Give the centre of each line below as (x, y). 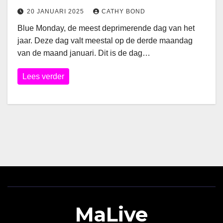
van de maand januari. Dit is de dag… (84, 53)
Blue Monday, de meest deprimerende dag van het (106, 28)
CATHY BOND (123, 11)
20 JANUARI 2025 (56, 11)
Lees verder (43, 76)
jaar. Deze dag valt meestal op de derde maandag (105, 41)
